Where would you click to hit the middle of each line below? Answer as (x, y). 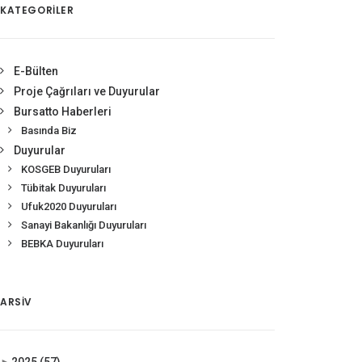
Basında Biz (49, 130)
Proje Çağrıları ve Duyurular (87, 91)
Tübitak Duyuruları (63, 188)
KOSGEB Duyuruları (66, 169)
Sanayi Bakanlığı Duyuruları (84, 225)
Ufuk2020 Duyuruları (69, 206)
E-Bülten (36, 71)
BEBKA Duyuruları (62, 244)
